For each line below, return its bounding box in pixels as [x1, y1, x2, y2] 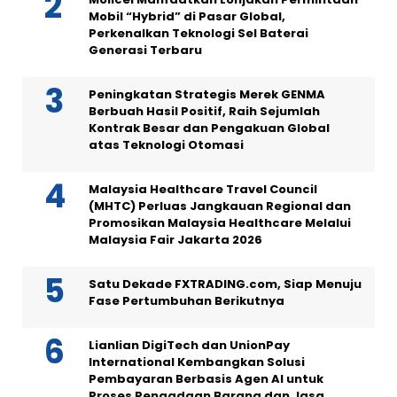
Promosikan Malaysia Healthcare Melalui [89, 214, 351, 232]
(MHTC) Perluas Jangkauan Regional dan [89, 198, 351, 215]
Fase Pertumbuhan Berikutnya [89, 292, 284, 310]
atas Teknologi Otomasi [89, 136, 244, 154]
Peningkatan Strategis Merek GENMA [89, 86, 325, 104]
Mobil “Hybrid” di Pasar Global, [89, 8, 285, 26]
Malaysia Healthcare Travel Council [89, 181, 317, 198]
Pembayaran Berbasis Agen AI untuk [89, 370, 323, 388]
